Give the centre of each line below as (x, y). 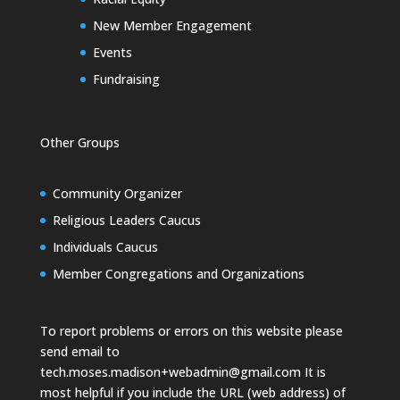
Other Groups (79, 142)
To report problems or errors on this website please (191, 331)
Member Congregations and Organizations (178, 274)
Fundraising (126, 79)
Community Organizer (117, 193)
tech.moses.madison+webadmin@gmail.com (170, 372)
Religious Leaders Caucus (126, 220)
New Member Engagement (172, 25)
